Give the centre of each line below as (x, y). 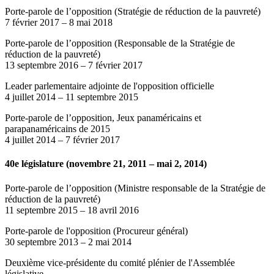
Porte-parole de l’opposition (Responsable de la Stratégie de (120, 43)
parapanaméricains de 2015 (57, 129)
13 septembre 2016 (42, 65)
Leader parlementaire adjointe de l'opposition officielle (109, 86)
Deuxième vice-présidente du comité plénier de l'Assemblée (120, 262)
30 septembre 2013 (42, 242)
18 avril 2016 (113, 210)
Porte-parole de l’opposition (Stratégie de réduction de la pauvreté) (133, 12)
